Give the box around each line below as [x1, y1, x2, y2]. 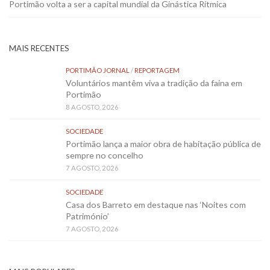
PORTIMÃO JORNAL [66, 66, 130, 74]
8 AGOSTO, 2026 [66, 102, 119, 111]
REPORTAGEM [134, 66, 180, 74]
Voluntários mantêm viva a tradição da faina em [66, 77, 242, 88]
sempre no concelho [66, 149, 143, 160]
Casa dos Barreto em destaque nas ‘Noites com [66, 199, 246, 210]
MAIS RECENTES [9, 43, 69, 53]
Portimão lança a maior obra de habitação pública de [66, 138, 261, 149]
